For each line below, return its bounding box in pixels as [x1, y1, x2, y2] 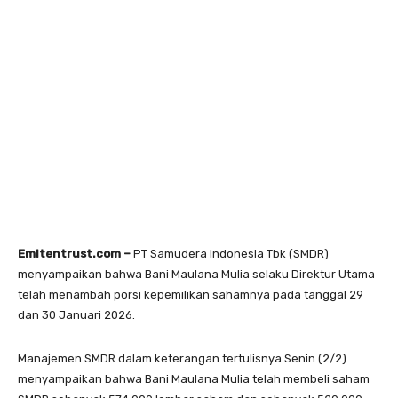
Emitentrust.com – [18, 246, 133, 260]
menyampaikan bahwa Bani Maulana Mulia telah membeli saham [18, 371, 370, 386]
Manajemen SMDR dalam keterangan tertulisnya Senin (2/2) [18, 351, 346, 365]
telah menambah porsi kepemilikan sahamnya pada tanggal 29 [18, 287, 363, 301]
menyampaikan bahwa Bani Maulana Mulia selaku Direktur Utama [18, 267, 375, 281]
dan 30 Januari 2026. [18, 307, 135, 322]
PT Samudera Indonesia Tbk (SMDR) [133, 246, 329, 260]
